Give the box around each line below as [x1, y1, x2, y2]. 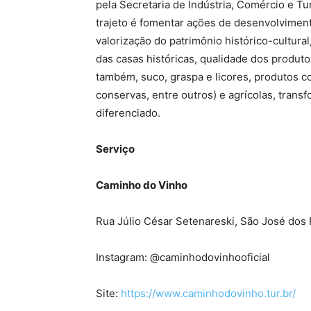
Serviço [96, 142, 135, 155]
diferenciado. [96, 106, 160, 119]
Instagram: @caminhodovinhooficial [96, 250, 270, 264]
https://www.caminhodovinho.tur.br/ [121, 286, 296, 300]
